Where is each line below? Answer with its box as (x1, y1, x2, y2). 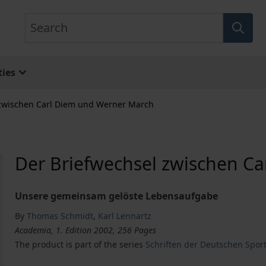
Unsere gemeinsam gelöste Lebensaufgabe (15, 189, 218, 202)
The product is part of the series (15, 239, 146, 250)
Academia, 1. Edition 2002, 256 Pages (15, 224, 157, 236)
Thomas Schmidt (27, 210, 94, 221)
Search (24, 13, 55, 26)
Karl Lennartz (98, 210, 152, 221)
